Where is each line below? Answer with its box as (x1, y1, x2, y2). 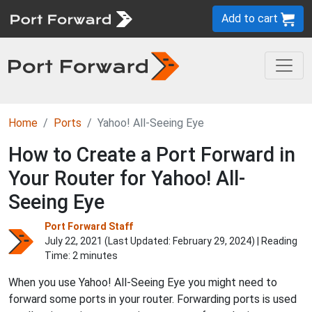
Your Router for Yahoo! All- (8, 166, 245, 190)
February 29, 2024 (173, 235, 251, 247)
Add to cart (221, 12, 281, 25)
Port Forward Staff (45, 221, 133, 232)
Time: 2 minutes (45, 250, 118, 261)
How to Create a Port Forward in (8, 143, 295, 166)
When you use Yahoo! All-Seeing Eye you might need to (8, 276, 277, 289)
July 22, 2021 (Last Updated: (45, 235, 173, 247)
